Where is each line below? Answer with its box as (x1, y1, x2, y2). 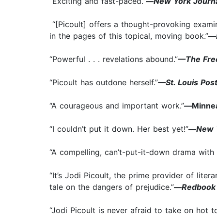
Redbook (182, 182, 216, 192)
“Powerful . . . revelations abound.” (49, 54, 178, 64)
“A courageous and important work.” (49, 101, 184, 111)
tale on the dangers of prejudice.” (49, 182, 174, 192)
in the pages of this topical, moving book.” (49, 31, 208, 41)
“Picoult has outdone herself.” (49, 77, 158, 88)
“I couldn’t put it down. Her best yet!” (49, 124, 188, 134)
